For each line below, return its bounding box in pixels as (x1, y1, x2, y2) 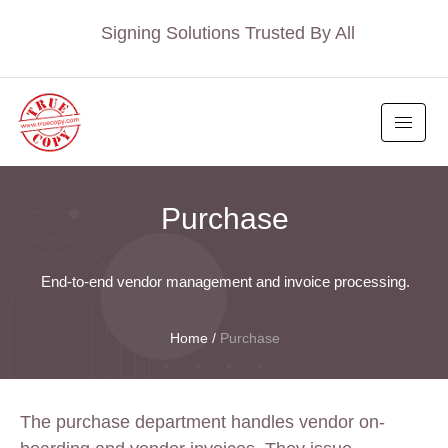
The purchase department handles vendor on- (20, 411, 385, 432)
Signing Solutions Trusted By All (101, 23, 355, 43)
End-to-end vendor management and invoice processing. (40, 273, 410, 291)
